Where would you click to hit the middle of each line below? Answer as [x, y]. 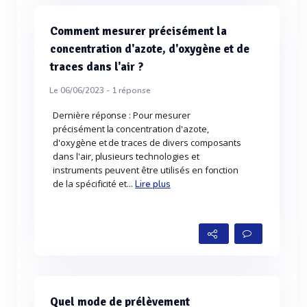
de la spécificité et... [94, 184]
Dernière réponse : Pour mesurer [122, 115]
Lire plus [153, 184]
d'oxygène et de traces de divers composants [147, 143]
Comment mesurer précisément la [138, 31]
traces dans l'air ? [97, 67]
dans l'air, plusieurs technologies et [126, 156]
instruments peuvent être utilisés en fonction [146, 170]
